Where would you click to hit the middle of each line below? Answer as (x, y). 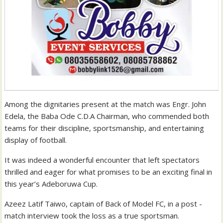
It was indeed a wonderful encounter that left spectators (102, 160)
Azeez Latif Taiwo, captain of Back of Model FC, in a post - (104, 204)
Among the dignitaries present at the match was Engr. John (106, 104)
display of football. (36, 140)
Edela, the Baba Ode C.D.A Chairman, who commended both (107, 116)
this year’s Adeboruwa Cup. (51, 184)
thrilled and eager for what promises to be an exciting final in (109, 172)
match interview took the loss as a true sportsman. (92, 216)
